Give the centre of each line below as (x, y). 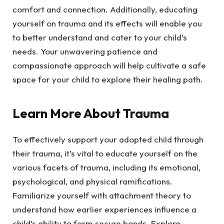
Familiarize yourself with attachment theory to (102, 195)
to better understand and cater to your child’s (100, 37)
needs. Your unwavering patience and (85, 51)
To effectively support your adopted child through (108, 139)
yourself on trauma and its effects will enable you (107, 23)
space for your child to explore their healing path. (108, 79)
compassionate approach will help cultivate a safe (109, 65)
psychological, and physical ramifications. (92, 181)
